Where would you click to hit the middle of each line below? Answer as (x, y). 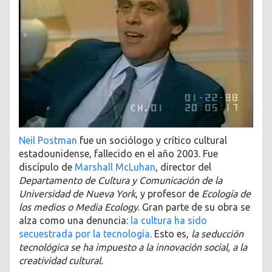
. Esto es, (171, 234)
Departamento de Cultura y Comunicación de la (121, 181)
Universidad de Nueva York (77, 194)
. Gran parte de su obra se (194, 207)
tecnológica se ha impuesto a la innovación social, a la (133, 247)
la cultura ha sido (169, 221)
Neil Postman (48, 141)
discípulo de (47, 167)
